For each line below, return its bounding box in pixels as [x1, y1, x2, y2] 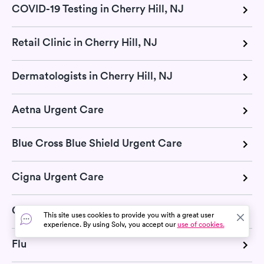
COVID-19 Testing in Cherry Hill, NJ [12, 2, 184, 15]
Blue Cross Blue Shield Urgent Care [12, 136, 182, 150]
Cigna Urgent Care [12, 170, 104, 183]
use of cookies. [177, 219, 225, 229]
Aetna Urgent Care [12, 103, 104, 116]
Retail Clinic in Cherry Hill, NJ [12, 35, 157, 49]
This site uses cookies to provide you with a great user [43, 210, 214, 220]
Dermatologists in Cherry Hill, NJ [12, 69, 173, 82]
